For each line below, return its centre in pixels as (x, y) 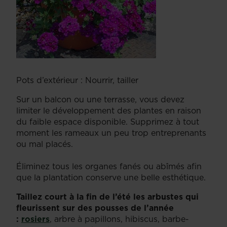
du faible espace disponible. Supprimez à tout (108, 121)
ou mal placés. (45, 144)
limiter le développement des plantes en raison (109, 110)
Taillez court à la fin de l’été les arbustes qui (107, 196)
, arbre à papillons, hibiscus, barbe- (119, 219)
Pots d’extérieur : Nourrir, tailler (77, 80)
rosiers (35, 219)
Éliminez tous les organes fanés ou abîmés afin (109, 166)
